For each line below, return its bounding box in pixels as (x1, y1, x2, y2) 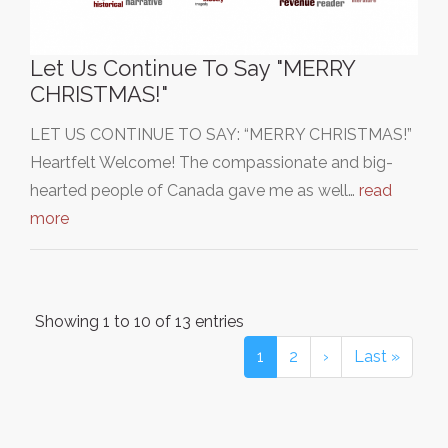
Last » (354, 346, 400, 366)
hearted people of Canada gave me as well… (30, 180, 359, 200)
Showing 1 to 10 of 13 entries (35, 311, 244, 331)
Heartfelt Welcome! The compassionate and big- (30, 152, 393, 172)
